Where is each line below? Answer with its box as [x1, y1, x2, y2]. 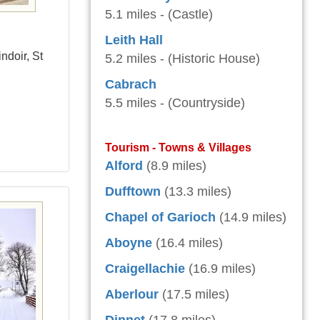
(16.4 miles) [156, 236, 223, 250]
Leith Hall [105, 33, 163, 47]
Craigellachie [105, 261, 185, 276]
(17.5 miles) [162, 287, 229, 301]
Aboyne [105, 236, 152, 250]
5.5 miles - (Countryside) [105, 96, 245, 110]
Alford [105, 159, 143, 173]
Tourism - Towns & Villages [105, 141, 251, 154]
